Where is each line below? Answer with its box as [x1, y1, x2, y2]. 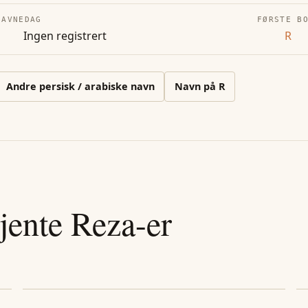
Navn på [174, 80, 219, 93]
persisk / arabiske [38, 80, 128, 93]
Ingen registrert [23, 28, 107, 44]
